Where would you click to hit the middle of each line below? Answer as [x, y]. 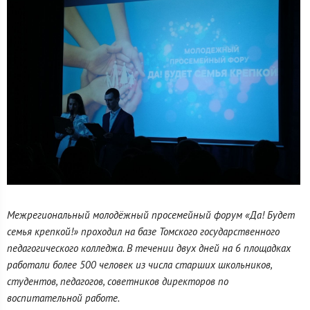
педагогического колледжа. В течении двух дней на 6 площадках [149, 248]
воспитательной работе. [63, 298]
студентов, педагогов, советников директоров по [118, 282]
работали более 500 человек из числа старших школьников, [139, 265]
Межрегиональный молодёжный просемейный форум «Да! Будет [151, 215]
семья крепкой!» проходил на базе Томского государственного [143, 232]
